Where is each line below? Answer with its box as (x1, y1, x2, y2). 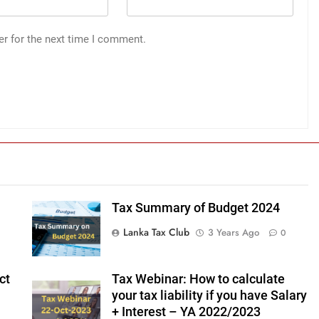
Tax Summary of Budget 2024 (111, 201, 280, 216)
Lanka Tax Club (122, 225, 189, 240)
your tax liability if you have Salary (111, 288, 307, 303)
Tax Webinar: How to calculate (111, 272, 285, 287)
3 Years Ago (207, 226, 259, 240)
